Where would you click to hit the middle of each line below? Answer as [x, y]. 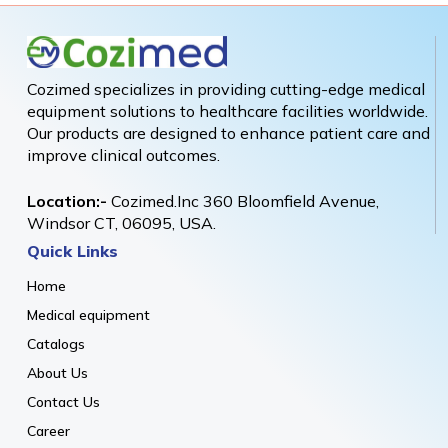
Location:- [67, 201]
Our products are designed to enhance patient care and [228, 133]
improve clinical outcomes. [123, 155]
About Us [57, 373]
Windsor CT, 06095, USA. [121, 223]
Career [48, 431]
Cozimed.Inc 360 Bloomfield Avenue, [243, 201]
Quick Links [72, 251]
